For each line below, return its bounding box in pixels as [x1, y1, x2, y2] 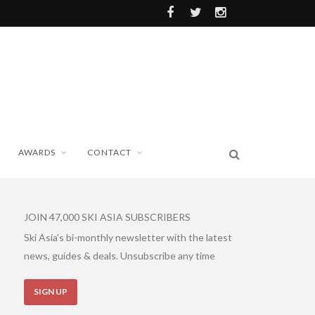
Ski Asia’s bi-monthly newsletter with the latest [24, 231, 232, 243]
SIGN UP [34, 285, 67, 297]
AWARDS [18, 146, 56, 157]
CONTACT [87, 146, 132, 157]
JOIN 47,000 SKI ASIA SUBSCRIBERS [24, 210, 191, 223]
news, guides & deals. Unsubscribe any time [24, 249, 215, 262]
